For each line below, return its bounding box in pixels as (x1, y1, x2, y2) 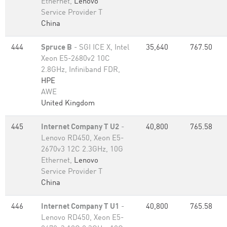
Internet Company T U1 (41, 203, 119, 211)
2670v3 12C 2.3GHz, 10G (41, 146, 123, 154)
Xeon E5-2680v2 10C (41, 55, 110, 63)
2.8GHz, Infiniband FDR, (41, 66, 120, 74)
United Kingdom (41, 100, 95, 107)
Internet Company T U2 (41, 124, 119, 131)
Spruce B (41, 44, 72, 52)
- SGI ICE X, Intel (72, 44, 129, 52)
